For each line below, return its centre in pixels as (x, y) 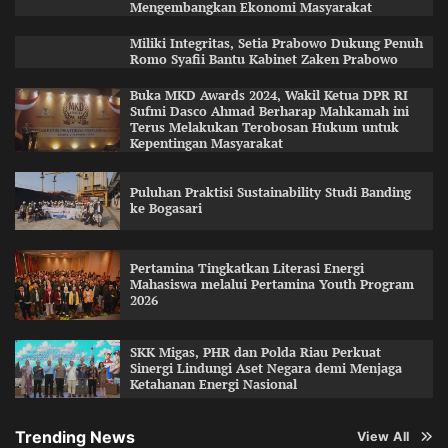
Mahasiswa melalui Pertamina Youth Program (271, 285)
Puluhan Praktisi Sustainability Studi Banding (270, 192)
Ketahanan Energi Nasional (213, 384)
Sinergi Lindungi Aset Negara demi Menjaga (265, 368)
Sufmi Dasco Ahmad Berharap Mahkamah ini (269, 111)
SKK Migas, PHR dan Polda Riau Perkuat (255, 352)
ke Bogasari (165, 208)
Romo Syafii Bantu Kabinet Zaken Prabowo (263, 59)
